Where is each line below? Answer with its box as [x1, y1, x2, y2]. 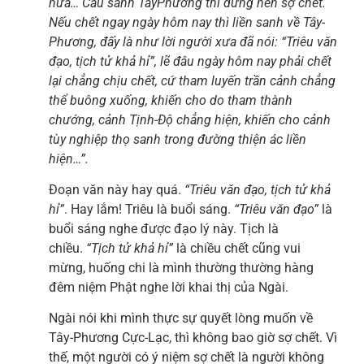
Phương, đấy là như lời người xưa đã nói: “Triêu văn [49, 33, 337, 50]
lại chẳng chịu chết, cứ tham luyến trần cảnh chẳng [49, 72, 336, 89]
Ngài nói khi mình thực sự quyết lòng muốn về [49, 310, 313, 327]
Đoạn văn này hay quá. [49, 181, 184, 197]
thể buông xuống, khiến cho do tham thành [49, 92, 292, 108]
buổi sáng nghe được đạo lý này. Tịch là [49, 220, 279, 236]
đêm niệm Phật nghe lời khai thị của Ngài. [49, 279, 288, 295]
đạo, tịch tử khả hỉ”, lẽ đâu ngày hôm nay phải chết [49, 53, 331, 69]
